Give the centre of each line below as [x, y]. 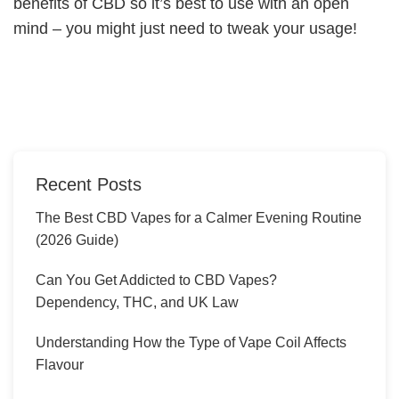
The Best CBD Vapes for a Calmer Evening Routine [199, 218]
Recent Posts [89, 185]
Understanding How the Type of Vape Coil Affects [191, 343]
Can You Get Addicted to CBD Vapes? [156, 281]
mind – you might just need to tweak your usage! [185, 29]
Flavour [60, 365]
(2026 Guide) [77, 240]
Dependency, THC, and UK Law [137, 303]
